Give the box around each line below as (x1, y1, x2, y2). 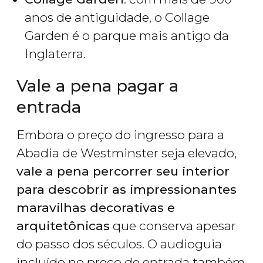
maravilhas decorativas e (16, 200, 175, 215)
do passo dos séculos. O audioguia (16, 237, 222, 252)
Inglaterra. (25, 46, 86, 62)
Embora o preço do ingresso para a (16, 127, 224, 143)
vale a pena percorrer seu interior (16, 164, 230, 179)
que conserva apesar (110, 218, 236, 234)
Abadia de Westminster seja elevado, (16, 146, 237, 161)
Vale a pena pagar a (16, 76, 178, 96)
